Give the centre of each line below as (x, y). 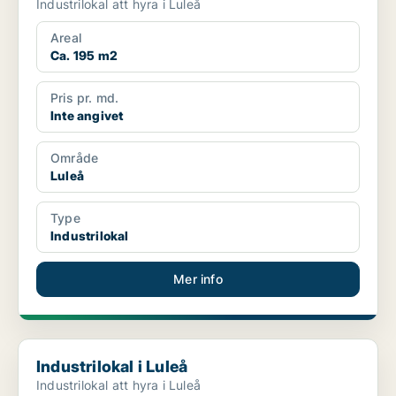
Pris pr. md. (85, 98)
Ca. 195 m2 (84, 56)
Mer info (198, 279)
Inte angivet (87, 116)
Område (75, 158)
